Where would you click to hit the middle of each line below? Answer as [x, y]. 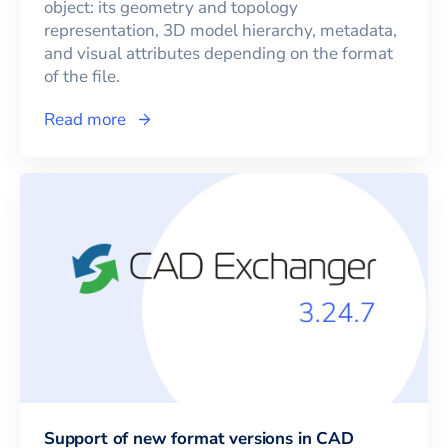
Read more [85, 120]
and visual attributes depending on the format [218, 54]
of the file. [82, 77]
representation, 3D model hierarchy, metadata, [220, 31]
